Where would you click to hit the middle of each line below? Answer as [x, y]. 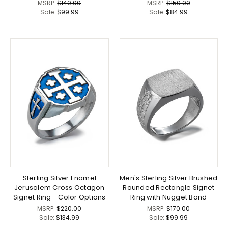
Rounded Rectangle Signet [169, 187]
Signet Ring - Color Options [59, 197]
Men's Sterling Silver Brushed [169, 178]
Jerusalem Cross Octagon [59, 187]
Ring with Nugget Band [169, 197]
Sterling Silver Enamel [59, 178]
